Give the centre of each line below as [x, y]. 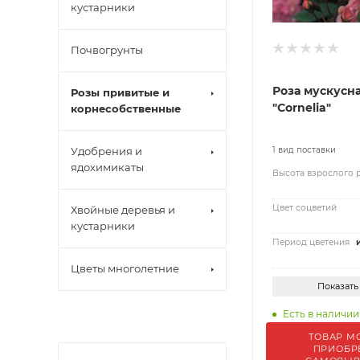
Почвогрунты [107, 50]
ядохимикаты [107, 167]
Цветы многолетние [125, 268]
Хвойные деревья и [123, 210]
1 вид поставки [304, 150]
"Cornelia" [302, 108]
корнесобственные [126, 108]
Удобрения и [106, 151]
